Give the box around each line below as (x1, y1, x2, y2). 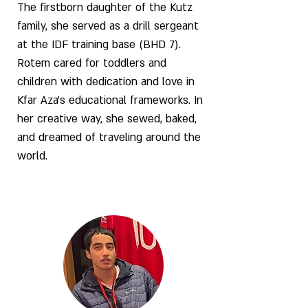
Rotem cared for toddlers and (17, 56, 166, 71)
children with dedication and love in (17, 74, 195, 89)
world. (17, 148, 47, 164)
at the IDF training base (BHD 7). (17, 37, 181, 52)
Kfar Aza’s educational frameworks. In (17, 93, 203, 108)
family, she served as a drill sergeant (17, 19, 199, 34)
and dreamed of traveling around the (17, 130, 201, 145)
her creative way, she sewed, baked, (17, 111, 197, 126)
